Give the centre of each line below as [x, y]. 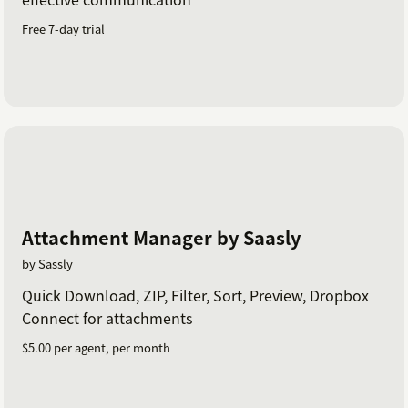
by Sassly [47, 264]
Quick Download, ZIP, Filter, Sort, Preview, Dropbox [195, 296]
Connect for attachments [107, 318]
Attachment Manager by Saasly [161, 238]
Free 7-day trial [63, 29]
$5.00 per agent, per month [96, 348]
